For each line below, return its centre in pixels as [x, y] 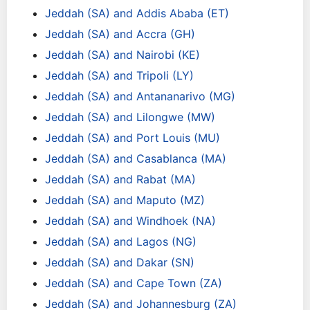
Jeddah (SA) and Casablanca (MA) [136, 158]
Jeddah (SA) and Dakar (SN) [120, 262]
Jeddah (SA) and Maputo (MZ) [125, 200]
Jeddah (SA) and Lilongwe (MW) [130, 117]
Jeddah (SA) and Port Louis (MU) [133, 138]
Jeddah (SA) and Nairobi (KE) [122, 55]
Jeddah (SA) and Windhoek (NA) [130, 221]
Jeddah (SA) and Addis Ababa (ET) [137, 13]
